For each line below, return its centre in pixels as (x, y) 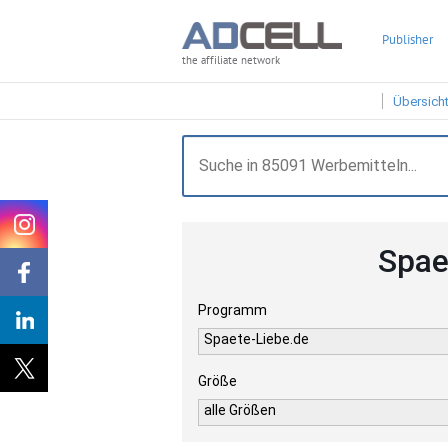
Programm (232, 310)
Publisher (407, 39)
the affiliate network (231, 60)
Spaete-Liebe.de (256, 339)
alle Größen (240, 410)
